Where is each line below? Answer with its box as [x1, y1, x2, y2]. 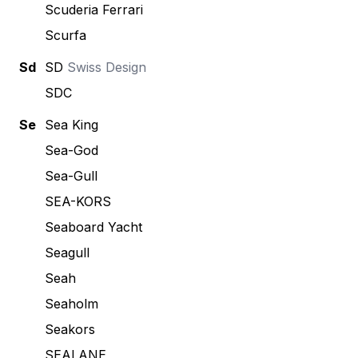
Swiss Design [63, 59, 146, 75]
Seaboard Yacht [45, 219, 142, 235]
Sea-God [45, 142, 98, 158]
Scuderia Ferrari [45, 2, 143, 18]
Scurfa [45, 27, 86, 43]
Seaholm [45, 296, 98, 312]
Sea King [45, 117, 98, 133]
